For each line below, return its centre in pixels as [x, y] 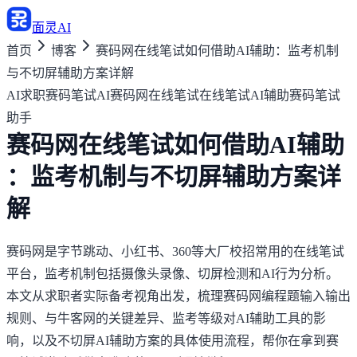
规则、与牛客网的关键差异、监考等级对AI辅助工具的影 [166, 318]
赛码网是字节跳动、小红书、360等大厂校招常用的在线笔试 [175, 251]
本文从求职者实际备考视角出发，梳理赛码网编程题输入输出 [178, 296]
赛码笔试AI [78, 95]
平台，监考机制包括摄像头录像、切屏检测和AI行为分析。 [173, 274]
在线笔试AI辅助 [244, 95]
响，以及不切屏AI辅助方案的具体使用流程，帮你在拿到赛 [173, 341]
